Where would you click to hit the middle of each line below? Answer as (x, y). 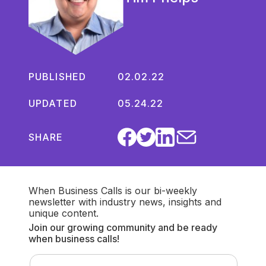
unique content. (63, 213)
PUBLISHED (57, 77)
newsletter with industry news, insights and (125, 202)
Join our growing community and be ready (123, 227)
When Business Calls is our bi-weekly (113, 190)
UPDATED (53, 103)
